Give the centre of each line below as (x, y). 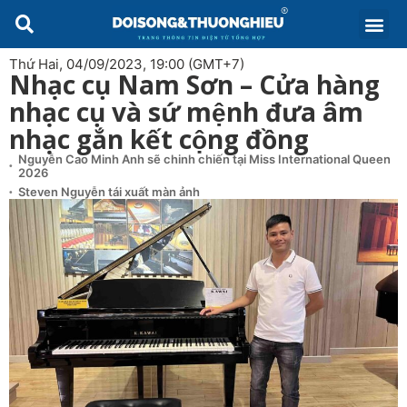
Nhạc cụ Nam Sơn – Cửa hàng (194, 84)
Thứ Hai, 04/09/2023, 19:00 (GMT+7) (127, 64)
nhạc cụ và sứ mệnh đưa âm (186, 112)
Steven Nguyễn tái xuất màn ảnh (109, 192)
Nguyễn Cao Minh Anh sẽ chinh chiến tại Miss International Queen (204, 159)
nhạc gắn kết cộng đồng (159, 139)
